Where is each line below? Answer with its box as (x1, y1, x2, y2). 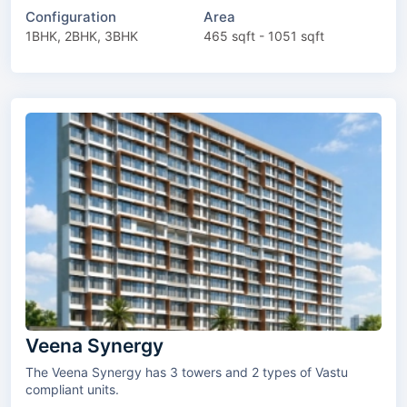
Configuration (25, 8, 116, 26)
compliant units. (25, 381, 119, 397)
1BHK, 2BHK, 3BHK (25, 28, 138, 45)
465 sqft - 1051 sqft (203, 28, 324, 45)
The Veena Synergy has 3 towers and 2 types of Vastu (25, 363, 182, 380)
